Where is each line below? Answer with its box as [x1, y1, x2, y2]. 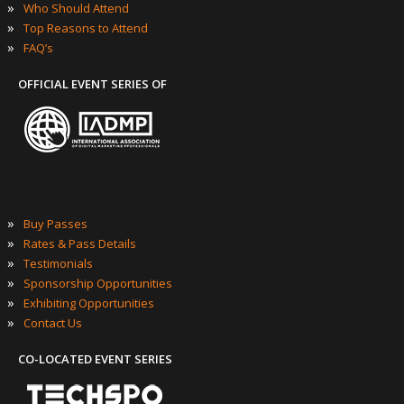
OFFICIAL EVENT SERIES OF [18, 76, 167, 93]
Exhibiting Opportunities [23, 295, 154, 312]
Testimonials [23, 255, 93, 272]
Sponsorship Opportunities [23, 275, 172, 292]
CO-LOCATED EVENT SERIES [18, 351, 172, 368]
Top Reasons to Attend [23, 20, 148, 37]
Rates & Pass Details [23, 235, 136, 252]
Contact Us [23, 315, 82, 332]
